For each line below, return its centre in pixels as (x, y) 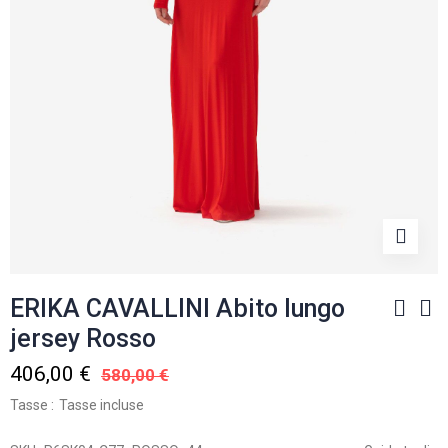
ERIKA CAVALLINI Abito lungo (177, 308)
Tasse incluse (101, 404)
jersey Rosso (83, 338)
